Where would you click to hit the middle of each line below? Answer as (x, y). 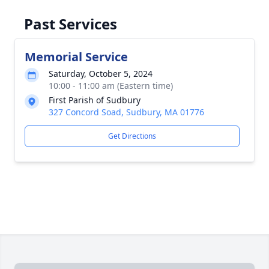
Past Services (71, 24)
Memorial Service (76, 57)
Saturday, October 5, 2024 (101, 74)
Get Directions (132, 136)
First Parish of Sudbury (95, 100)
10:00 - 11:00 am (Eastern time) (111, 86)
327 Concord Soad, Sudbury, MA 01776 (126, 112)
